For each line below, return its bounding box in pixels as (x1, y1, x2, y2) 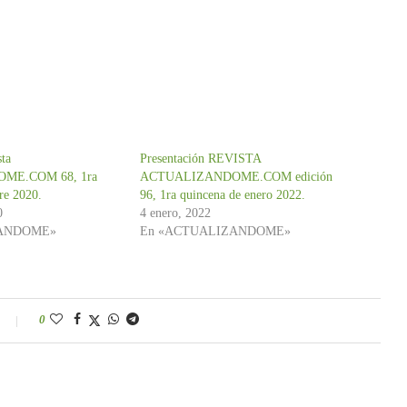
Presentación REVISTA (139, 151, 261, 165)
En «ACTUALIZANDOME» (139, 223, 291, 238)
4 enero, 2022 (139, 205, 211, 220)
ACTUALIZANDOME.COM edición (139, 169, 333, 184)
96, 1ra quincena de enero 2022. (139, 187, 305, 202)
